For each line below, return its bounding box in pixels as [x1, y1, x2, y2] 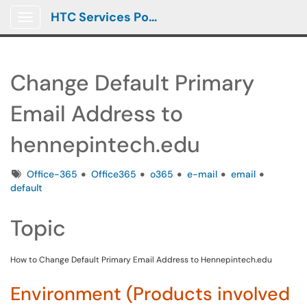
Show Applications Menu [25, 22, 134, 34]
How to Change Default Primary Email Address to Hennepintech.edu [10, 254, 272, 265]
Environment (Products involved [10, 282, 290, 306]
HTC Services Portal [149, 9, 157, 25]
